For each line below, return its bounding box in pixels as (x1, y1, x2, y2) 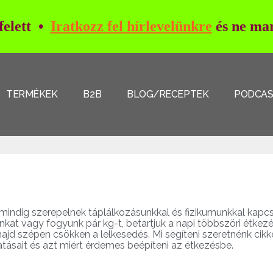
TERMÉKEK (6, 88, 58, 101)
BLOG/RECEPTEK (127, 88, 209, 101)
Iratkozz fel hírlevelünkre (50, 18, 212, 34)
